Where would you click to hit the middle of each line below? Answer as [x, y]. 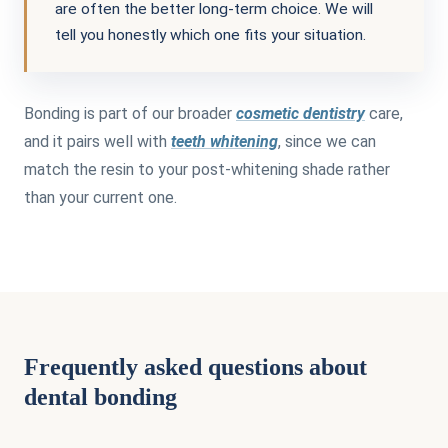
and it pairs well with [97, 141]
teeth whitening [224, 141]
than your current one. [100, 197]
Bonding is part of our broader [130, 113]
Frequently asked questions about [195, 366]
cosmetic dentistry [300, 113]
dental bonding [100, 396]
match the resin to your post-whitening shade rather [207, 169]
